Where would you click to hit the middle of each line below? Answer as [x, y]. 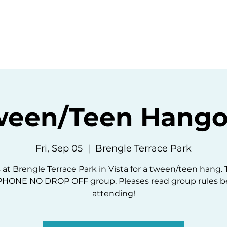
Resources [155, 24]
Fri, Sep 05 [59, 148]
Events [89, 24]
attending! [113, 193]
